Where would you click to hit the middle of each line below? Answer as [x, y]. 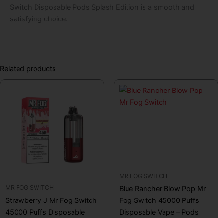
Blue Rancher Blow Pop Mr [163, 189]
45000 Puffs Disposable [45, 212]
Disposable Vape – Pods [159, 212]
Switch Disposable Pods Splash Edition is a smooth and [102, 7]
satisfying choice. [39, 19]
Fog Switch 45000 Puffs [159, 200]
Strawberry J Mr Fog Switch [51, 200]
